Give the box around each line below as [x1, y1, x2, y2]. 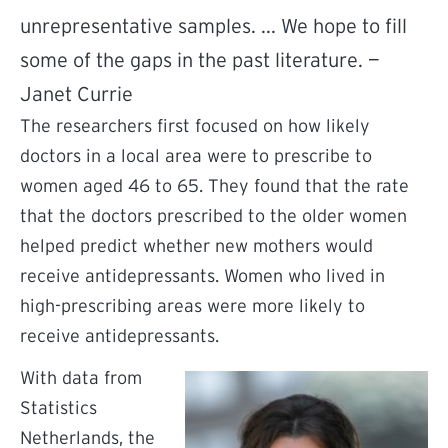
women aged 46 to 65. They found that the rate [20, 176, 409, 196]
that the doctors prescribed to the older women [20, 206, 407, 226]
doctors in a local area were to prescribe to [20, 146, 372, 166]
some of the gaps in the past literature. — [20, 49, 380, 71]
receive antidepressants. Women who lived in [20, 266, 385, 286]
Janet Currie [20, 83, 133, 105]
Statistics [20, 398, 97, 418]
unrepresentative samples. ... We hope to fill [20, 15, 407, 37]
